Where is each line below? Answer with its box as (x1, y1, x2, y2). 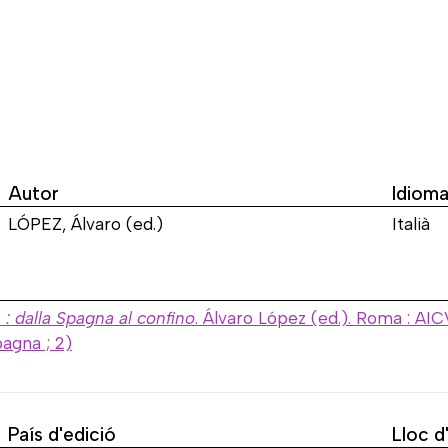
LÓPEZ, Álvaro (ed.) (8, 213, 163, 234)
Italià (392, 213, 430, 234)
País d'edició (8, 422, 116, 446)
